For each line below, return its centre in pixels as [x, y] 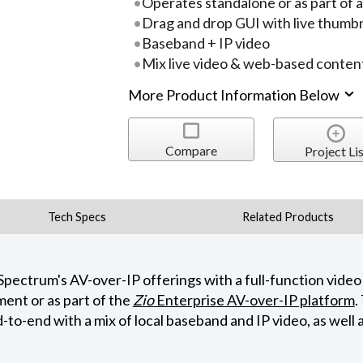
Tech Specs [77, 216]
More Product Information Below [235, 95]
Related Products [288, 216]
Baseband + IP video [205, 43]
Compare [191, 150]
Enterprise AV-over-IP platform [254, 299]
